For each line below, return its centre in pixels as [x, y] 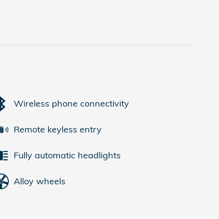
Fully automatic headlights [67, 155]
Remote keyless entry [58, 129]
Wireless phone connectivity [71, 103]
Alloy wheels [40, 181]
